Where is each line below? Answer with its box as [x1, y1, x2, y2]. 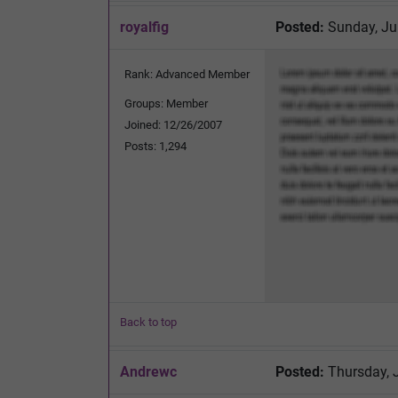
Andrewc [120, 362, 177, 380]
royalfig [120, 18, 169, 36]
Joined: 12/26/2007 [124, 117, 222, 131]
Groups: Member [124, 96, 208, 110]
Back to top [120, 314, 177, 329]
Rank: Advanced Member [124, 67, 250, 81]
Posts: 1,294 [124, 139, 187, 153]
